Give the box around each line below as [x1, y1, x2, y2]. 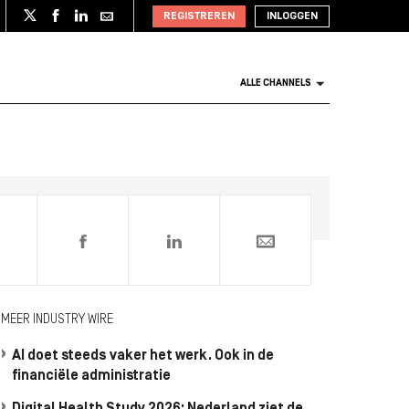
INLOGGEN [267, 10, 318, 22]
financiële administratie [12, 369, 171, 383]
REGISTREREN [163, 10, 235, 22]
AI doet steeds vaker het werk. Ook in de [12, 349, 274, 363]
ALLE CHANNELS [240, 79, 311, 89]
